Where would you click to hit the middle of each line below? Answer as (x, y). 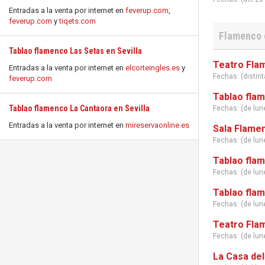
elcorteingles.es (153, 68)
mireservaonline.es (157, 125)
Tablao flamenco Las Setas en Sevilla (75, 51)
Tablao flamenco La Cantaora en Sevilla (79, 108)
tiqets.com (77, 21)
